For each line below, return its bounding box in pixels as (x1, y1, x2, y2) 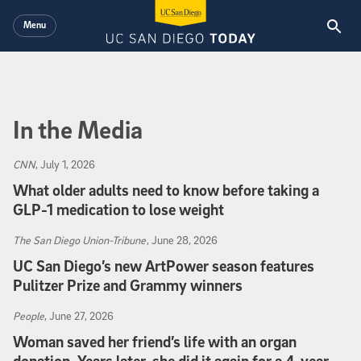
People (13, 309, 44, 322)
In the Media (13, 114, 143, 144)
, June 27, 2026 (44, 309, 114, 322)
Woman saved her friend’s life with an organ (13, 332, 297, 351)
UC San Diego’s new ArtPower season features (13, 256, 314, 276)
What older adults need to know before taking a (13, 180, 319, 200)
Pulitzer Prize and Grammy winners (13, 276, 243, 295)
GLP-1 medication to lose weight (13, 200, 225, 219)
